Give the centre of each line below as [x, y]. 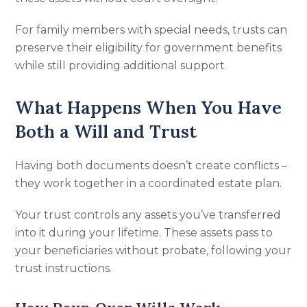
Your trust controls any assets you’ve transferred [148, 215]
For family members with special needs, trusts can [151, 30]
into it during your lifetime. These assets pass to [144, 233]
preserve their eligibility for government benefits [149, 48]
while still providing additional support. [121, 65]
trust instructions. [64, 268]
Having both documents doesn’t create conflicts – [151, 165]
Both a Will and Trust [106, 131]
